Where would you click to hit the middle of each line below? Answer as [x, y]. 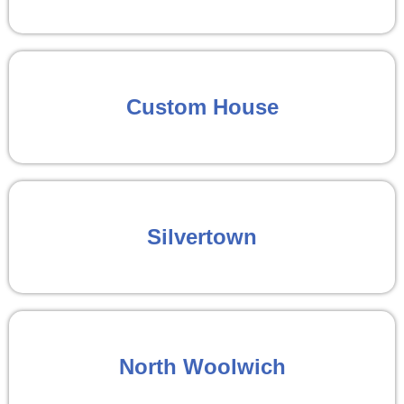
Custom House [202, 106]
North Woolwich [202, 366]
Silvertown [202, 236]
